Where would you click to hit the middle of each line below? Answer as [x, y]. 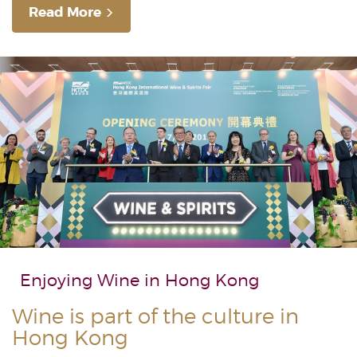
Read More [65, 12]
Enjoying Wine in [92, 280]
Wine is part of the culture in [155, 316]
